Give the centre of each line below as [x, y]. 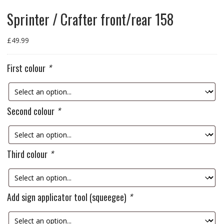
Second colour [31, 111]
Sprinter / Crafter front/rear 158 [90, 19]
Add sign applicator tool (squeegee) [67, 197]
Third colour [28, 154]
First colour [27, 68]
